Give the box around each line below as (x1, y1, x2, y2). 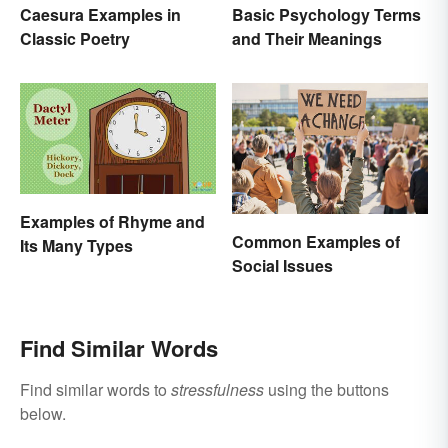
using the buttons (264, 378, 389, 402)
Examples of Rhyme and (20, 209, 205, 233)
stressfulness (171, 378, 264, 402)
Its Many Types (20, 233, 133, 257)
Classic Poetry (20, 27, 130, 51)
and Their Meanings (232, 27, 382, 51)
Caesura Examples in (20, 3, 181, 27)
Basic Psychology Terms (232, 3, 421, 27)
